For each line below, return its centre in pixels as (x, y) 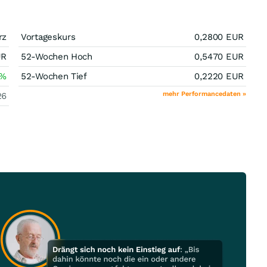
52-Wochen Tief (54, 76)
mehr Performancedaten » (204, 94)
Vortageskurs (48, 37)
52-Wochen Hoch (57, 57)
